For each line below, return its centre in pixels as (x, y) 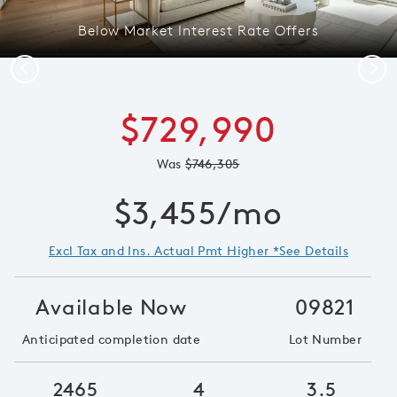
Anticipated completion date (112, 339)
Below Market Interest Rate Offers (198, 30)
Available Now (111, 306)
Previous (42, 67)
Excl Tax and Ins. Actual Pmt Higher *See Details (198, 250)
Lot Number (325, 339)
